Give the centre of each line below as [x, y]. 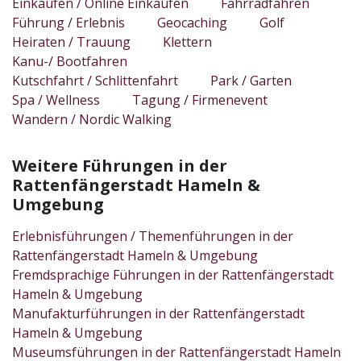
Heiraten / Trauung [71, 41]
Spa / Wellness [56, 100]
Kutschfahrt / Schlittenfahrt [95, 80]
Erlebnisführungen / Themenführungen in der [153, 236]
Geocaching [192, 22]
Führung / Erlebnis [68, 22]
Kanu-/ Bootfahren [70, 61]
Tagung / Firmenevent [200, 100]
